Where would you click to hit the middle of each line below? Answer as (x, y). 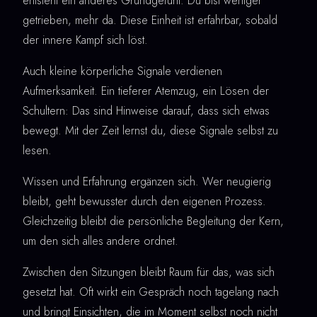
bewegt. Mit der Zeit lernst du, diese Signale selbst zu (150, 131)
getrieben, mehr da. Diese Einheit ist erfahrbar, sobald (150, 21)
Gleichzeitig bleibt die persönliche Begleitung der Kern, (153, 221)
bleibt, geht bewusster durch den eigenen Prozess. (144, 202)
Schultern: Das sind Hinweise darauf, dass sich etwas (146, 111)
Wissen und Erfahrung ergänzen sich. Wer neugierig (147, 182)
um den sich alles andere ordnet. (100, 241)
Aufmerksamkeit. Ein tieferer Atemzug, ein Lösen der (146, 91)
